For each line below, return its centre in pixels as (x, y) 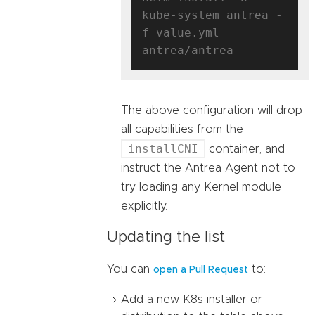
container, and (245, 149)
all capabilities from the (182, 129)
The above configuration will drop (212, 110)
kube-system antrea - (212, 15)
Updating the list (166, 238)
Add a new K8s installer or (192, 300)
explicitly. (144, 206)
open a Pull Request (201, 270)
